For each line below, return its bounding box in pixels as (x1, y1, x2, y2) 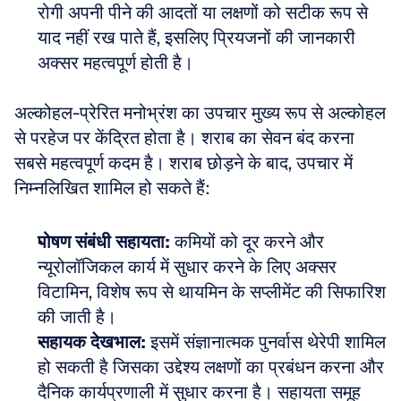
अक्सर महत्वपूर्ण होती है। (38, 51, 193, 74)
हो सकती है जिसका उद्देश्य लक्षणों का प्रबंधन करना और (38, 355, 384, 379)
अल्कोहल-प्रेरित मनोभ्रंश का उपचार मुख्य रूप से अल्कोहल (14, 101, 386, 124)
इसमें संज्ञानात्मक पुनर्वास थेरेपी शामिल (146, 330, 386, 354)
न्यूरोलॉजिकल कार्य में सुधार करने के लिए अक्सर (38, 255, 337, 278)
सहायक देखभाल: (38, 330, 146, 354)
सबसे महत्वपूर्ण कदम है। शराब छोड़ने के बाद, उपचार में (14, 151, 353, 175)
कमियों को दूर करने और (170, 230, 324, 253)
